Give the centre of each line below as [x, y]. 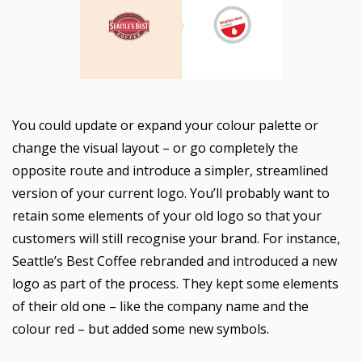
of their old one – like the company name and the [160, 306]
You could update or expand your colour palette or [165, 125]
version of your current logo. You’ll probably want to [171, 193]
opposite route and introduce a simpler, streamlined [170, 170]
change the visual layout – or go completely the [155, 148]
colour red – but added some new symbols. [141, 329]
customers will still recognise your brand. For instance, [176, 238]
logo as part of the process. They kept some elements [175, 284]
